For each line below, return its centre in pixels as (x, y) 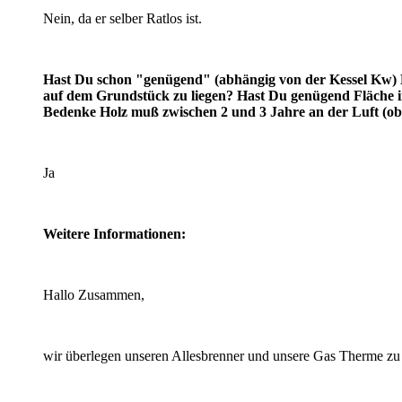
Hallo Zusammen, (94, 294)
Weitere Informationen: (114, 233)
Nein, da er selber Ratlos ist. (122, 18)
